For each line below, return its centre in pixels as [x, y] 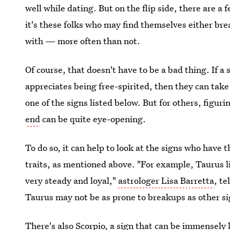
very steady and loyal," [72, 180]
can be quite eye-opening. [93, 119]
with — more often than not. [83, 41]
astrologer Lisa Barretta [166, 180]
